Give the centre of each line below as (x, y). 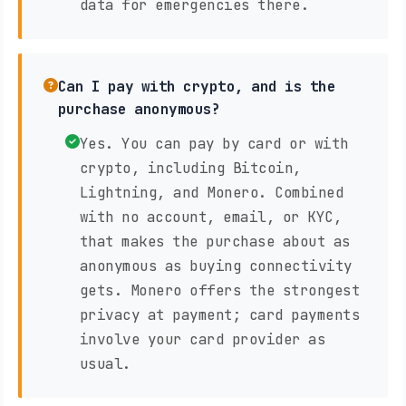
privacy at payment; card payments (219, 315)
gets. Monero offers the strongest (219, 291)
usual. (105, 364)
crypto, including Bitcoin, (190, 169)
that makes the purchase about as (215, 242)
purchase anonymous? (139, 110)
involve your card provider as (202, 340)
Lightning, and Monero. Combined (211, 193)
